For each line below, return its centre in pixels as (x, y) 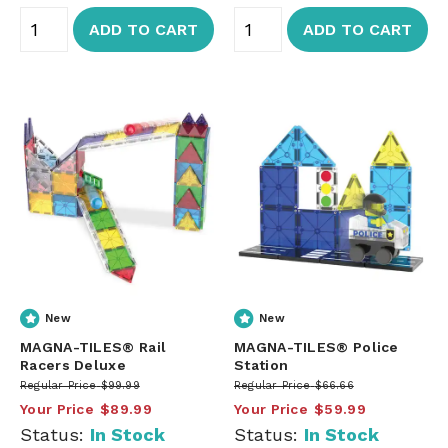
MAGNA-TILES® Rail (93, 346)
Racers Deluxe (73, 364)
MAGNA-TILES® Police (316, 346)
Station (261, 364)
